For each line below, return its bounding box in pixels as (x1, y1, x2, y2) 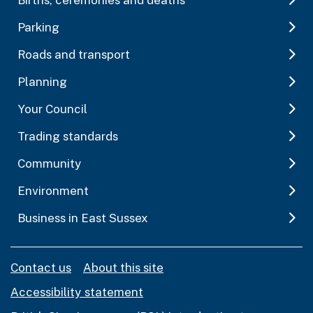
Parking (17, 20, 59, 34)
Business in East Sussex (17, 210, 148, 225)
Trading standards (17, 129, 118, 143)
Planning (17, 74, 67, 89)
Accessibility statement (10, 284, 143, 299)
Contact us (10, 260, 71, 275)
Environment (17, 183, 89, 198)
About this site (83, 260, 163, 275)
